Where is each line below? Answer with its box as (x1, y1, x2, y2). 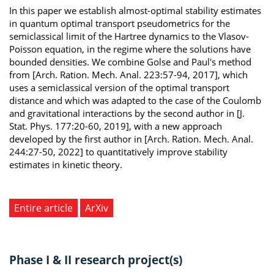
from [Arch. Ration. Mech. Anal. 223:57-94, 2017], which (9, 68, 248, 81)
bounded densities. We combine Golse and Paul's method (9, 55, 251, 68)
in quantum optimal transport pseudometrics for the (9, 17, 230, 29)
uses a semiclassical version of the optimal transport (9, 81, 229, 94)
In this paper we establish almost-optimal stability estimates (9, 4, 261, 17)
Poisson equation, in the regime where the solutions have (9, 42, 251, 55)
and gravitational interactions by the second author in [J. (9, 106, 245, 119)
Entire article (14, 201, 73, 215)
